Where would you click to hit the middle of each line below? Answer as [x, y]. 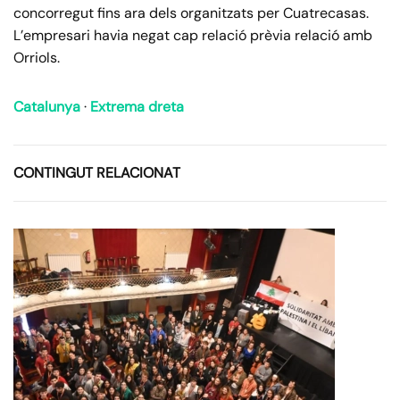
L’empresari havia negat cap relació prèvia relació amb [193, 36]
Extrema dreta [137, 107]
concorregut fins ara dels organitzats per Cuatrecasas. [191, 13]
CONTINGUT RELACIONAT [97, 173]
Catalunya [47, 107]
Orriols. [37, 58]
